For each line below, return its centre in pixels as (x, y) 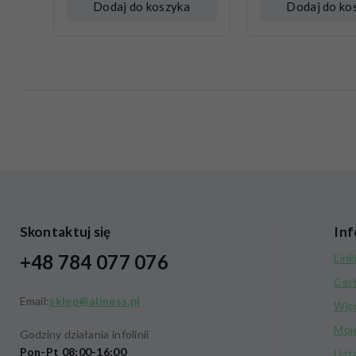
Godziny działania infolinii (84, 334)
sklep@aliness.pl (95, 301)
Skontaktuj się (65, 231)
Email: (35, 301)
